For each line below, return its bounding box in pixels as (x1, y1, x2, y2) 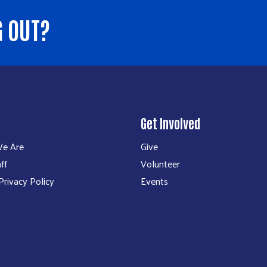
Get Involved (141, 114, 200, 132)
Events (141, 172, 168, 190)
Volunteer (141, 155, 180, 173)
